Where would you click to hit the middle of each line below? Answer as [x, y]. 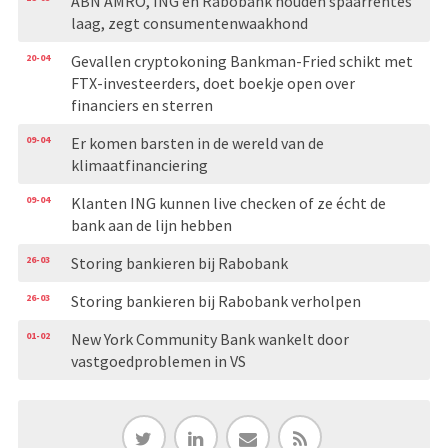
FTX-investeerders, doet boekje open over [212, 82]
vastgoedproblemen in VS [158, 360]
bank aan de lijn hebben [151, 224]
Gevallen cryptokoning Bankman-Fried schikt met [241, 60]
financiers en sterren [141, 104]
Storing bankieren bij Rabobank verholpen [215, 300]
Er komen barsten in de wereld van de [197, 142]
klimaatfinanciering [139, 164]
